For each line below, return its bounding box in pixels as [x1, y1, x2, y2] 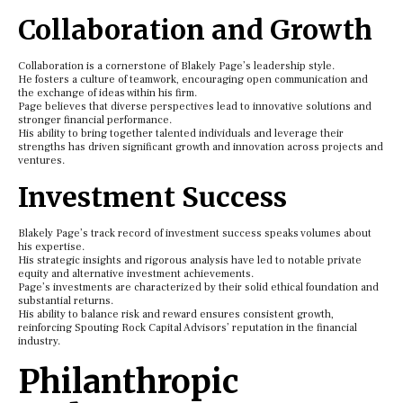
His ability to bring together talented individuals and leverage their [18, 126, 344, 140]
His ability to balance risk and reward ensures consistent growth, [18, 307, 334, 321]
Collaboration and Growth [18, 12, 372, 47]
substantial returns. [18, 293, 113, 308]
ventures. [18, 153, 65, 167]
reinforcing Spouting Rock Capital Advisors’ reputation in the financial [18, 320, 357, 335]
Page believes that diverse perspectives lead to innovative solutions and [18, 99, 372, 113]
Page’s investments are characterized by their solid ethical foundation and [18, 280, 379, 294]
